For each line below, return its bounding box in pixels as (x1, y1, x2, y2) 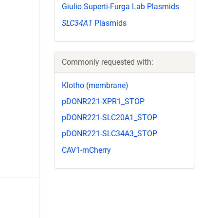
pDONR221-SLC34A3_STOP (62, 129, 157, 139)
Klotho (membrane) (62, 80, 128, 90)
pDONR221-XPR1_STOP (62, 96, 145, 106)
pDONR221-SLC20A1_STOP (62, 113, 157, 123)
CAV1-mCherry (62, 145, 111, 155)
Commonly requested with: (62, 57, 153, 67)
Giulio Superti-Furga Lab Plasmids (62, 2, 179, 12)
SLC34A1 (62, 18, 92, 28)
